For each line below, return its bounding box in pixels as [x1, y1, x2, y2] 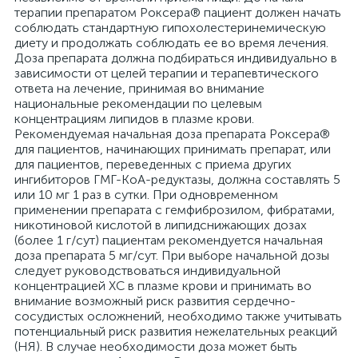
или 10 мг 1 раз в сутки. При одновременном [14, 187, 278, 202]
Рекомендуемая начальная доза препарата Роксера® [14, 126, 330, 141]
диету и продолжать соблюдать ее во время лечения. [14, 35, 328, 50]
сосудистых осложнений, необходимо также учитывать [14, 308, 342, 324]
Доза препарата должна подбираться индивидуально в [14, 50, 337, 66]
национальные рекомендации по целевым [14, 96, 262, 111]
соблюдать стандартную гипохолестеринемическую [14, 20, 326, 35]
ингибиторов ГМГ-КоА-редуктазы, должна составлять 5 [14, 172, 340, 187]
